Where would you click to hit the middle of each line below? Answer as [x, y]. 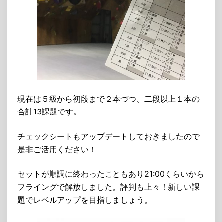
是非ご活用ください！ [57, 149]
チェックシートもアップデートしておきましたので [109, 136]
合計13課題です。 [49, 111]
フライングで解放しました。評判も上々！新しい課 [109, 187]
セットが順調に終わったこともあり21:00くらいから [111, 174]
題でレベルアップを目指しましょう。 [85, 200]
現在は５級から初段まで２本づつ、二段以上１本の [109, 99]
